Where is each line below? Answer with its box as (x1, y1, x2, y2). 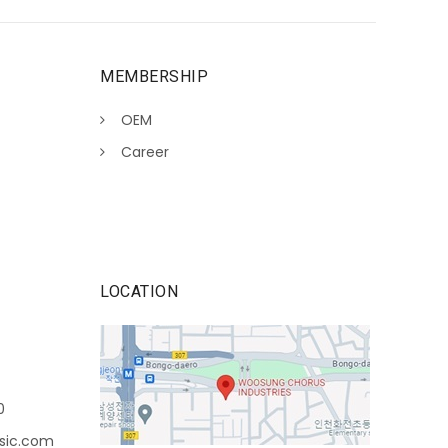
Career (121, 142, 169, 163)
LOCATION (100, 282, 178, 301)
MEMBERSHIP (100, 67, 208, 87)
